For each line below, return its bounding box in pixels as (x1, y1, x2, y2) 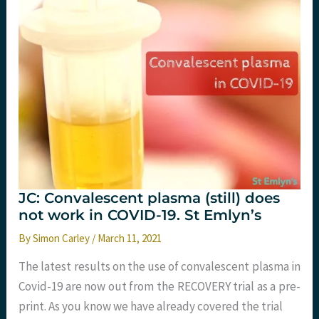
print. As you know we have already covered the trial (19, 298, 283, 315)
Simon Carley (33, 231, 93, 246)
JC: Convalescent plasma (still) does (19, 189, 281, 207)
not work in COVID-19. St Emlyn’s (19, 206, 262, 224)
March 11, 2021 (98, 231, 162, 246)
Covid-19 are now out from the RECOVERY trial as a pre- (19, 278, 300, 295)
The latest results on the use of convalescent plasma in (19, 258, 300, 275)
